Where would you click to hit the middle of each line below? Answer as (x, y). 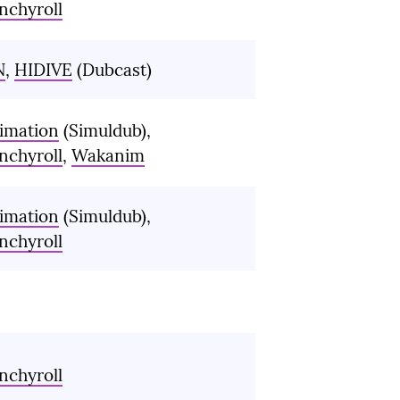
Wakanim (108, 156)
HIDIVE (43, 70)
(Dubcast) (112, 70)
